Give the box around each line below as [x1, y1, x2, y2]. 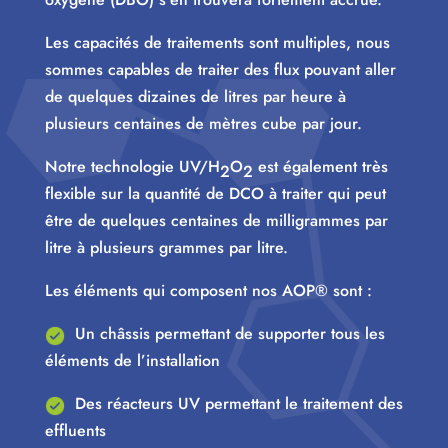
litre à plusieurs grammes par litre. [44, 236, 288, 260]
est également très [252, 155, 388, 179]
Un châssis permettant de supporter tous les [64, 322, 385, 346]
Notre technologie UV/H [44, 155, 220, 179]
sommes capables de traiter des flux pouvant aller [44, 58, 396, 82]
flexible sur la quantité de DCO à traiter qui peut [44, 182, 386, 206]
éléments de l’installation [44, 349, 220, 373]
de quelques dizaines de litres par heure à [44, 85, 346, 109]
